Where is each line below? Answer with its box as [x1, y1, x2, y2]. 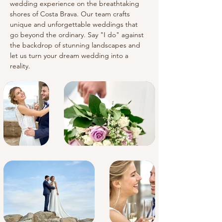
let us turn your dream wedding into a [10, 51, 130, 60]
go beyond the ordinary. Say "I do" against [10, 30, 146, 39]
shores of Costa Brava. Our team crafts [10, 9, 132, 18]
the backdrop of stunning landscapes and [10, 41, 142, 50]
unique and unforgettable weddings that [10, 20, 140, 29]
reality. [10, 61, 30, 70]
